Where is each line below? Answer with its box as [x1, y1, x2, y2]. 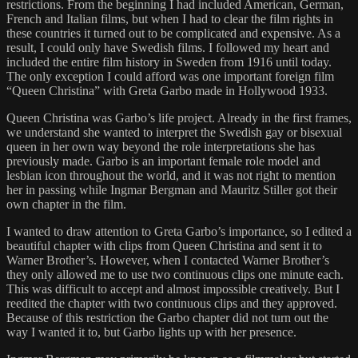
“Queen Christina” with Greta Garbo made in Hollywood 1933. [6, 84, 328, 98]
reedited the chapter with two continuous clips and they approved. [6, 296, 337, 311]
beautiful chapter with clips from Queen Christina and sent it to [6, 239, 322, 253]
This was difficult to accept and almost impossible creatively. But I [6, 282, 340, 296]
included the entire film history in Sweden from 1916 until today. [6, 55, 332, 70]
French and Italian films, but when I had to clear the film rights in [6, 12, 333, 26]
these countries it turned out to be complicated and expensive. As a [6, 26, 340, 41]
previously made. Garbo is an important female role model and [6, 154, 320, 169]
